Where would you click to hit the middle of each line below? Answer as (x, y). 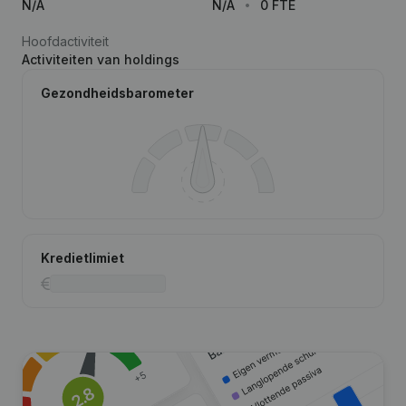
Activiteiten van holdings (101, 59)
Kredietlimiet (82, 258)
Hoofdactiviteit (65, 41)
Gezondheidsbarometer (117, 93)
